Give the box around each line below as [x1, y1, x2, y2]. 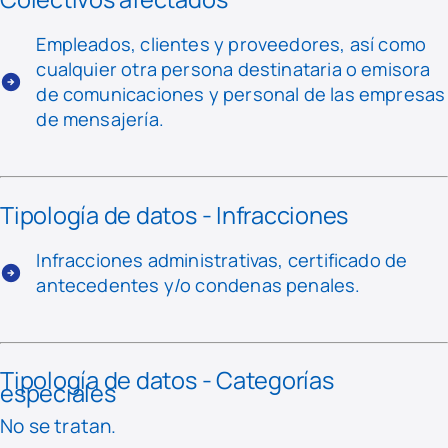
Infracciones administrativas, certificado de [36, 247, 408, 272]
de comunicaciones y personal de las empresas [36, 81, 446, 106]
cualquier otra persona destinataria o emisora [36, 56, 431, 81]
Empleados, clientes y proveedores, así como [36, 31, 427, 56]
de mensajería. [36, 106, 164, 131]
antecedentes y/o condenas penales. [36, 272, 361, 297]
